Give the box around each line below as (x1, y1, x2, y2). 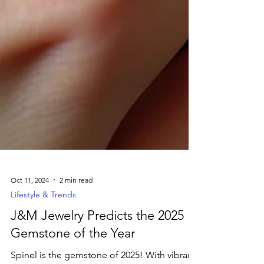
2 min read (60, 217, 93, 227)
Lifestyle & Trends (11, 232, 76, 242)
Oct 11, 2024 (11, 217, 49, 227)
